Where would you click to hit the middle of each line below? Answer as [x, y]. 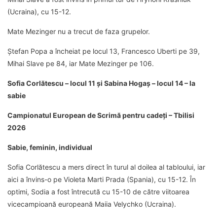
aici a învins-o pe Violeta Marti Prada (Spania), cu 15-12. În [102, 180]
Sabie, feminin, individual [50, 147]
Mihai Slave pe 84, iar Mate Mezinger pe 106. [81, 64]
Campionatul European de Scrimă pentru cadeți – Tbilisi [101, 115]
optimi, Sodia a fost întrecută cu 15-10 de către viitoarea [98, 192]
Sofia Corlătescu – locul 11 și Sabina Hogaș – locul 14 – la [101, 83]
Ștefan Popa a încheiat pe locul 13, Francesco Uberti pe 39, [104, 51]
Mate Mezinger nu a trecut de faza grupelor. [79, 32]
